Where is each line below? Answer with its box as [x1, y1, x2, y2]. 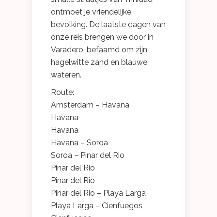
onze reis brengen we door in [51, 32, 154, 42]
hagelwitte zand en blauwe [51, 57, 147, 67]
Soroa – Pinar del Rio [51, 150, 124, 160]
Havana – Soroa [51, 138, 108, 147]
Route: [51, 87, 74, 97]
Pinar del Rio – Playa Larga [51, 188, 146, 198]
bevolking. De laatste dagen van [51, 19, 166, 29]
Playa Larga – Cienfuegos [51, 201, 142, 210]
